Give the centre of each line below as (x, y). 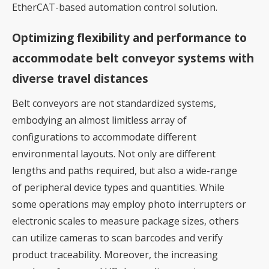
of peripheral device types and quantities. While (118, 188)
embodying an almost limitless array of (99, 120)
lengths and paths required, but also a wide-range (125, 171)
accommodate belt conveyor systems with (133, 58)
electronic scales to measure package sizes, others (125, 221)
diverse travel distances (80, 79)
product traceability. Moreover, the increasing (115, 255)
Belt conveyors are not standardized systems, (114, 104)
